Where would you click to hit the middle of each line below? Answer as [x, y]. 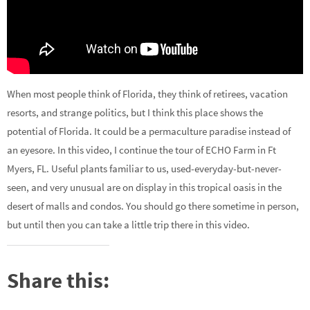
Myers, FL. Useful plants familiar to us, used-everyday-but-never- [144, 169]
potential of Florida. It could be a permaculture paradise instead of [149, 131]
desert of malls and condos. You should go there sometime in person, [153, 206]
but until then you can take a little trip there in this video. [128, 225]
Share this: [58, 280]
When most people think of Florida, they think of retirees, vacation [147, 94]
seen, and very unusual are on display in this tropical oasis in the [144, 188]
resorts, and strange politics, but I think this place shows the [135, 113]
